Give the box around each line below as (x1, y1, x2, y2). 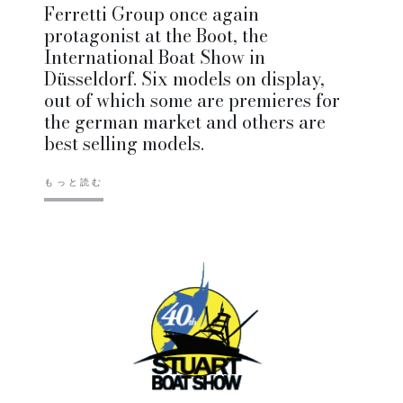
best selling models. (44, 130, 205, 158)
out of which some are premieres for (44, 86, 341, 115)
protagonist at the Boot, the (44, 22, 269, 50)
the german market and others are (44, 108, 327, 137)
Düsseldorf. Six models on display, (44, 65, 326, 94)
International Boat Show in (44, 43, 266, 72)
